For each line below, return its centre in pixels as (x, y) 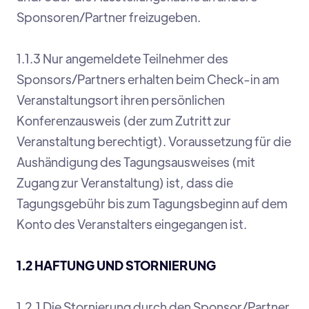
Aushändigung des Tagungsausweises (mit (136, 162)
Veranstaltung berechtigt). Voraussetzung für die (154, 141)
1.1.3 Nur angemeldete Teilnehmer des (122, 59)
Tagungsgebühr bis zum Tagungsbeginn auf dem (152, 203)
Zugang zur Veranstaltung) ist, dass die (125, 183)
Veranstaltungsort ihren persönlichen (121, 100)
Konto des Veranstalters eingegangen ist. (132, 224)
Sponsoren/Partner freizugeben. (109, 17)
